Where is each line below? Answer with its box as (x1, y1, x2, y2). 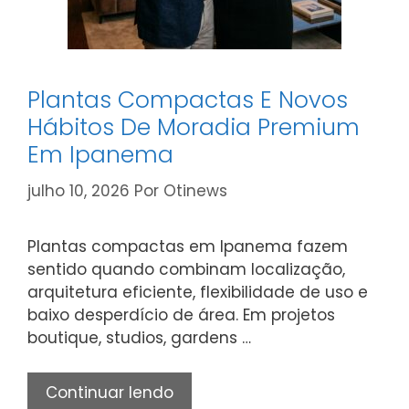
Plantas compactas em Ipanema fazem (27, 235, 348, 257)
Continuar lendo (46, 382, 173, 404)
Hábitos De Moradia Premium (27, 111, 360, 143)
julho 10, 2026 (27, 179, 130, 202)
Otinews (163, 179, 227, 202)
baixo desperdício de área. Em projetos (27, 303, 335, 326)
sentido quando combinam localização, (27, 257, 345, 280)
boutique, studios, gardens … (27, 326, 251, 349)
